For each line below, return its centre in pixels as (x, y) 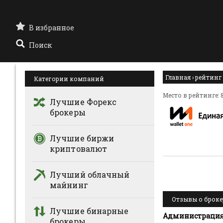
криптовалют (79, 149)
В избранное (52, 28)
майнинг (69, 185)
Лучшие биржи (82, 138)
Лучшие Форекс (83, 102)
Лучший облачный (90, 174)
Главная (178, 77)
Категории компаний (69, 79)
